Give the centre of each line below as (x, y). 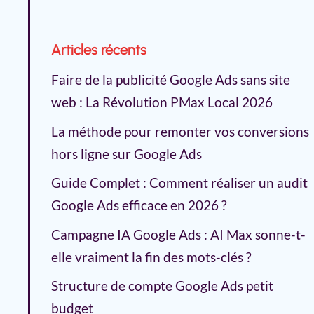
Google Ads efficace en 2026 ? (139, 205)
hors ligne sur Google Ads (127, 153)
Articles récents (99, 50)
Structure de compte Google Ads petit (162, 286)
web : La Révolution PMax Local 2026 (162, 102)
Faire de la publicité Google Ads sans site (171, 80)
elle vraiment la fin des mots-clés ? (151, 257)
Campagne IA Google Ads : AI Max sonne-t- (178, 234)
